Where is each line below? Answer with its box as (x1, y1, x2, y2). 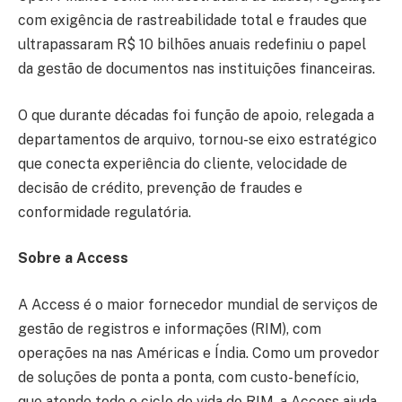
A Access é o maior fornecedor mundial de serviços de (18, 295, 378, 313)
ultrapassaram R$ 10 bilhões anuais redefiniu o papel (18, 35, 366, 53)
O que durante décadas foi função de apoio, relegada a (18, 106, 374, 124)
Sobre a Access (18, 249, 128, 267)
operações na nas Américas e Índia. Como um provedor (18, 344, 380, 362)
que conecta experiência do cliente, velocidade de (18, 154, 347, 172)
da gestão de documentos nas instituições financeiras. (18, 59, 375, 77)
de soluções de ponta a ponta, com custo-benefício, (18, 368, 359, 386)
